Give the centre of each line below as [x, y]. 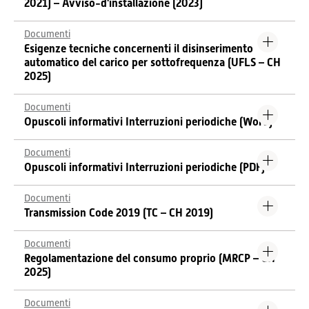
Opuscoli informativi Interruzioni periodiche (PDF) [144, 167]
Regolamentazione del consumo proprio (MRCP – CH [150, 258]
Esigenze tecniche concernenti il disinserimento [139, 49]
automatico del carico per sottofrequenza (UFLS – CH [152, 62]
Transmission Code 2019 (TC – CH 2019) [119, 213]
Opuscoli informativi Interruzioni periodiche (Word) [148, 122]
